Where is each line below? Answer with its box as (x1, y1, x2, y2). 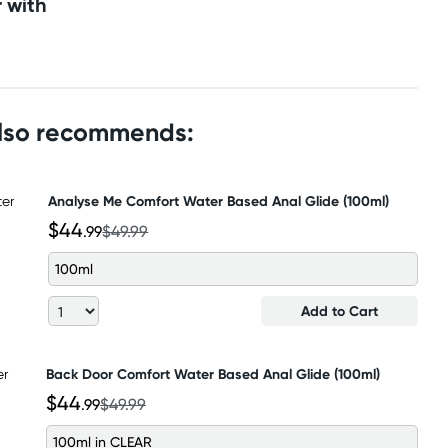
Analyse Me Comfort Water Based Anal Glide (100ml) (48, 192, 390, 210)
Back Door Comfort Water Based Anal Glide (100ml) (45, 365, 380, 383)
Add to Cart (301, 302, 378, 320)
